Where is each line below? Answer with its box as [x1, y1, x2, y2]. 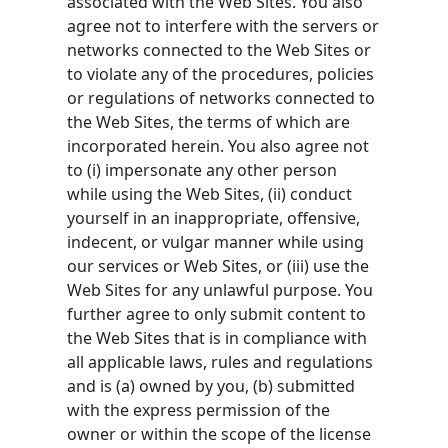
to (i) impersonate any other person [67, 158, 338, 181]
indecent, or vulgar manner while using [67, 230, 365, 253]
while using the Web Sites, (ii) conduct [67, 182, 353, 205]
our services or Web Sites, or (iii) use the [67, 254, 370, 277]
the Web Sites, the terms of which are [67, 110, 351, 133]
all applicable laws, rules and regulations [67, 350, 374, 373]
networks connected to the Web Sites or [67, 38, 372, 61]
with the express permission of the [67, 398, 331, 421]
